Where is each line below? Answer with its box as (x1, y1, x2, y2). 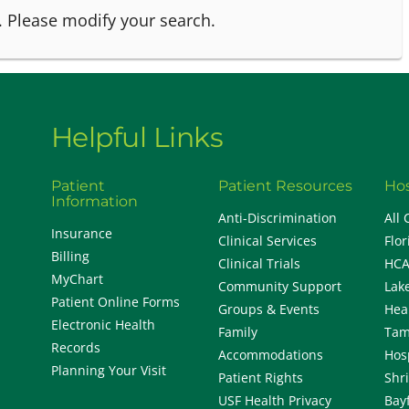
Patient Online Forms (50, 293, 180, 311)
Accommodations (217, 346, 323, 364)
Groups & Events (217, 300, 320, 319)
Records (50, 339, 100, 357)
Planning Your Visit (50, 362, 166, 380)
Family (217, 323, 257, 341)
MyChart (50, 270, 103, 288)
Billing (50, 247, 89, 266)
